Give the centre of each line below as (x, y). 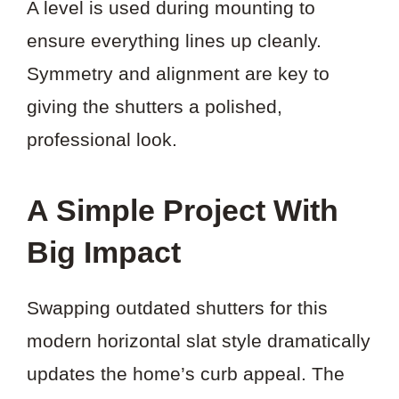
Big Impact (104, 252)
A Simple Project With (183, 211)
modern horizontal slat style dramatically (199, 341)
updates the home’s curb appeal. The (186, 374)
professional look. (102, 140)
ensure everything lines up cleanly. (174, 41)
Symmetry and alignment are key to (178, 74)
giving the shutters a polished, (155, 107)
